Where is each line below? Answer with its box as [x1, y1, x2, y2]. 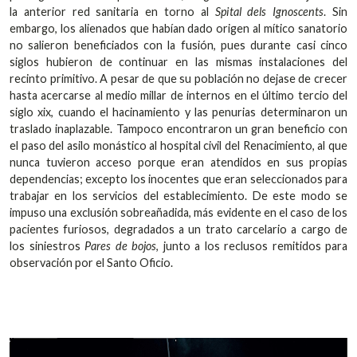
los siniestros [10, 239, 84, 253]
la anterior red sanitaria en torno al [10, 5, 215, 19]
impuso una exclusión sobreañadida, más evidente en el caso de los [10, 206, 347, 220]
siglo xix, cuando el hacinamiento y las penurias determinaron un [10, 105, 347, 120]
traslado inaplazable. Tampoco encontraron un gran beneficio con [10, 122, 347, 136]
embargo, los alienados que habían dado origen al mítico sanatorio [10, 22, 347, 36]
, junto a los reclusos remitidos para [156, 239, 347, 253]
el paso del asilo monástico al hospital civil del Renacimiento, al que [10, 139, 347, 153]
